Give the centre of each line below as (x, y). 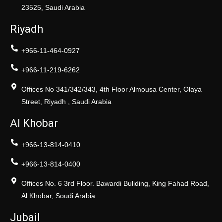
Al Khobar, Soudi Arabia (58, 195)
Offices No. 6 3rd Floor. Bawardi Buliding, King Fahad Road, (115, 183)
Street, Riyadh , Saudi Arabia (66, 101)
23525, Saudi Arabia (53, 7)
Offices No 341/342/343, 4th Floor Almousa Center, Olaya (111, 89)
